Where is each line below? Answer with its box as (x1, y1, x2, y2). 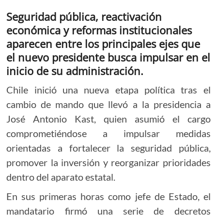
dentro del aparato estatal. (6, 171, 116, 183)
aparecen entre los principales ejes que (6, 36, 201, 51)
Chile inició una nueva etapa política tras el (6, 84, 211, 96)
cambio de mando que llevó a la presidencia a (6, 98, 211, 110)
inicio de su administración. (6, 63, 144, 78)
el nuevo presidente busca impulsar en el (6, 50, 211, 65)
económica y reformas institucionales (6, 23, 192, 38)
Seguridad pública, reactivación (6, 9, 162, 24)
